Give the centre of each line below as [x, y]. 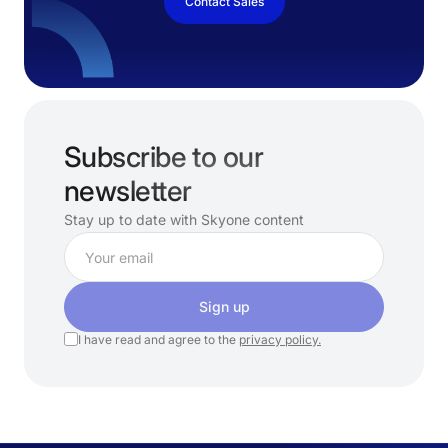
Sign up [224, 306]
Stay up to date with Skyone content [184, 219]
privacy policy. [280, 339]
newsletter [128, 191]
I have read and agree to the [158, 339]
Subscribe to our [164, 157]
